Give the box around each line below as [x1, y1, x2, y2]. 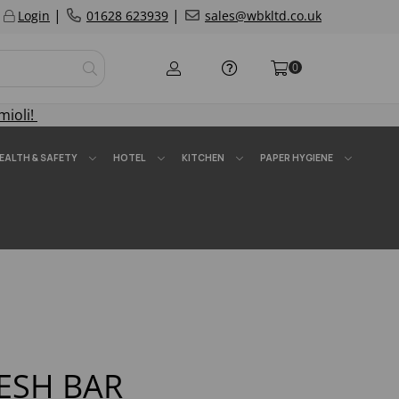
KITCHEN [182, 151, 224, 164]
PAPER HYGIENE [260, 151, 333, 164]
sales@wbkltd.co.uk [205, 7, 322, 24]
